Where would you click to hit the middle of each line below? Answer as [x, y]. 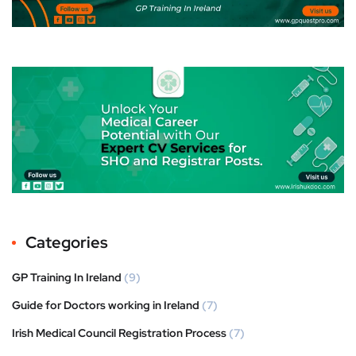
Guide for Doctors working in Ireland [106, 305]
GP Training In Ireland [67, 277]
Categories [67, 242]
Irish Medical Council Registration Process [119, 333]
